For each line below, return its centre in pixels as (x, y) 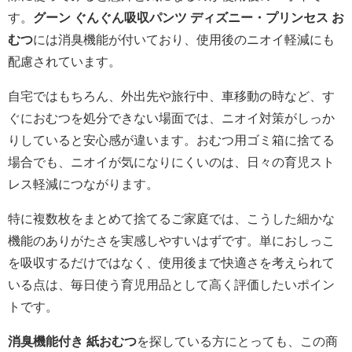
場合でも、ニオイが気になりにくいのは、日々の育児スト (171, 161)
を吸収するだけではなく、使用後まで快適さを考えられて (171, 262)
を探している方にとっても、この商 (237, 341)
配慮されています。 (64, 61)
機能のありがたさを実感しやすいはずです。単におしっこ (171, 240)
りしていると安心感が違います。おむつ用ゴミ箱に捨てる (171, 139)
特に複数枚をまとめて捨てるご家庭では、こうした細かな (171, 218)
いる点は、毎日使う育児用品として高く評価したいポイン (171, 284)
